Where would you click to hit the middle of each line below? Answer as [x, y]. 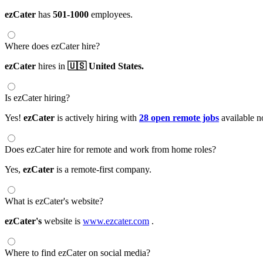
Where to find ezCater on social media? [77, 252]
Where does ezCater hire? [52, 46]
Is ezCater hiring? [37, 97]
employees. [111, 14]
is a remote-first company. [103, 169]
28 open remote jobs [179, 117]
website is [62, 221]
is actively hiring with [97, 117]
